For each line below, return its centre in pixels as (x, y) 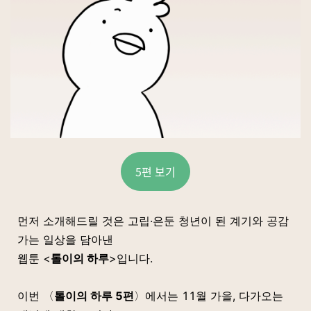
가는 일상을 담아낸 (65, 239)
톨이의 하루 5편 (94, 296)
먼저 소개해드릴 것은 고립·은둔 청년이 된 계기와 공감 (153, 221)
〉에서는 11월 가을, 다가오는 (209, 296)
